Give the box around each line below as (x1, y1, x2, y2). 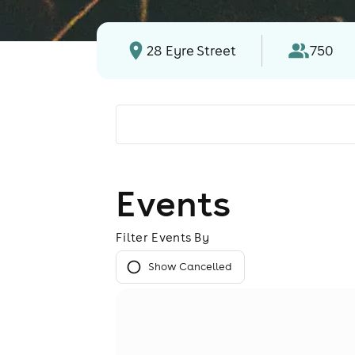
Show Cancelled (148, 260, 231, 273)
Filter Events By (116, 230, 210, 245)
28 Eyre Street (147, 41, 237, 59)
